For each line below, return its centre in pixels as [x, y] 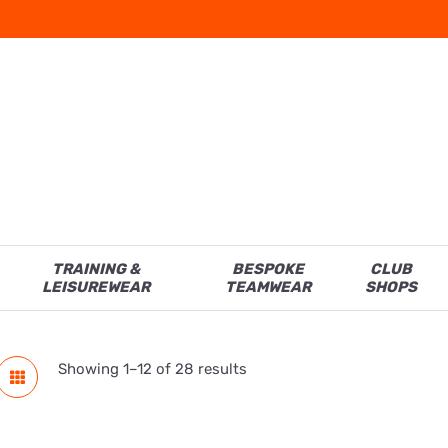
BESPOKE [268, 269]
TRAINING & [96, 269]
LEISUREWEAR [96, 287]
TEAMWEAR [268, 287]
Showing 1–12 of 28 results [153, 369]
